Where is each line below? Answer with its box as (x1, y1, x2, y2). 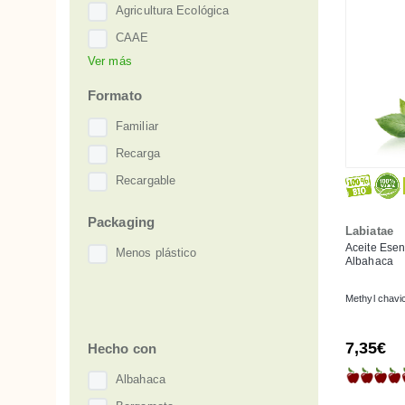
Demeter (116, 58, 161, 72)
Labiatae (345, 223, 393, 238)
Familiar (116, 119, 158, 134)
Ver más (88, 53, 132, 68)
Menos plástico (116, 246, 197, 260)
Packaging (88, 213, 155, 230)
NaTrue (116, 85, 155, 99)
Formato (88, 87, 142, 103)
